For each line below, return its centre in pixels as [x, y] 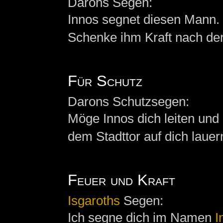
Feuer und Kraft [121, 180]
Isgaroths [94, 201]
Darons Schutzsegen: [128, 102]
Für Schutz [105, 81]
